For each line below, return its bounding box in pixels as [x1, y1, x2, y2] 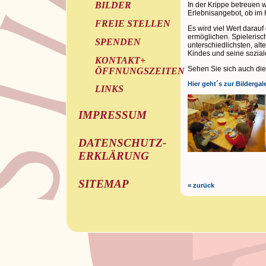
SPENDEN [94, 36, 141, 47]
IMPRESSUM [78, 109, 147, 122]
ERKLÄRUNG [78, 150, 149, 163]
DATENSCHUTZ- [78, 137, 166, 150]
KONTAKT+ [94, 55, 145, 65]
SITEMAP [78, 177, 129, 190]
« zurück [187, 181, 214, 189]
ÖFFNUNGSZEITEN [94, 65, 185, 76]
